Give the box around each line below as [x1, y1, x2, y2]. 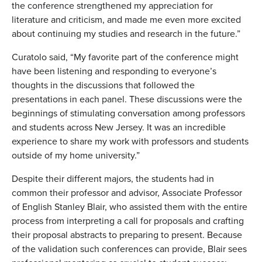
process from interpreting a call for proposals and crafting [12, 214, 244, 227]
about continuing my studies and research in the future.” [12, 27, 240, 40]
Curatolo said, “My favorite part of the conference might [12, 50, 239, 64]
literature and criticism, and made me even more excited [12, 13, 241, 26]
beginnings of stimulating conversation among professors [12, 106, 245, 120]
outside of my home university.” [12, 149, 140, 162]
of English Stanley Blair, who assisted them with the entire [12, 200, 247, 213]
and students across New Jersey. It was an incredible [12, 120, 226, 134]
